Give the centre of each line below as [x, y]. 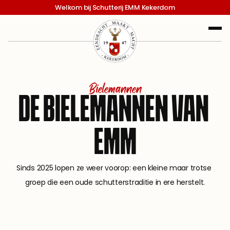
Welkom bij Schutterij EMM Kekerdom [115, 7]
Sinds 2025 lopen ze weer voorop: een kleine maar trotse [114, 168]
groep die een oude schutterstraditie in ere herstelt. [115, 182]
